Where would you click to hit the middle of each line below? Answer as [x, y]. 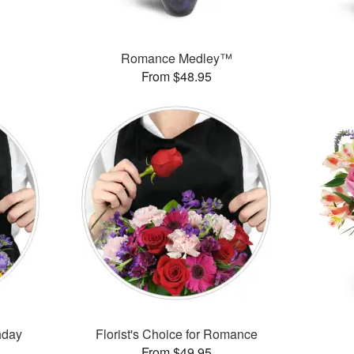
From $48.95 [177, 77]
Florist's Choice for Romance [177, 334]
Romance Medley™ [177, 58]
